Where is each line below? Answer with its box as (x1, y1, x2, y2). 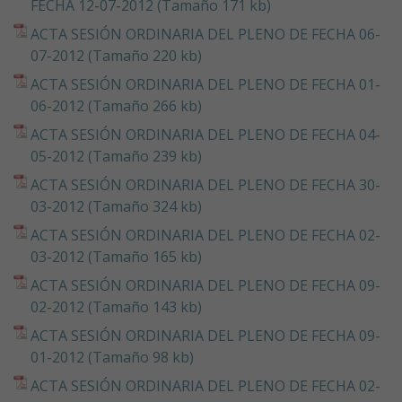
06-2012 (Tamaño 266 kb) (31, 95, 202, 116)
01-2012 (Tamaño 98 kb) (31, 346, 194, 367)
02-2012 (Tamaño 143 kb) (31, 296, 202, 317)
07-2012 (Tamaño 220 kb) (31, 45, 202, 66)
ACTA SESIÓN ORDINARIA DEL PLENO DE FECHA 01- (31, 74, 380, 94)
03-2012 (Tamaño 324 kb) (31, 196, 202, 216)
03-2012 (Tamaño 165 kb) (31, 246, 202, 267)
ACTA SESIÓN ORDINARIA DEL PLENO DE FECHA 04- (31, 124, 380, 144)
